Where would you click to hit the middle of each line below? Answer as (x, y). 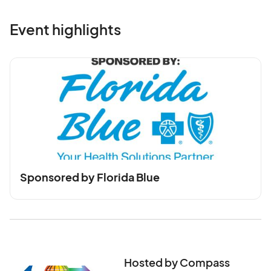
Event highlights (65, 29)
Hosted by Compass (177, 262)
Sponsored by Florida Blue (90, 177)
